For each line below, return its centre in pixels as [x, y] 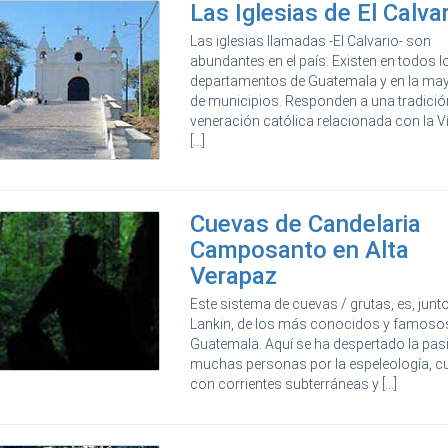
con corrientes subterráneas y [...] [294, 383]
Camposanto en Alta [300, 249]
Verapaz [234, 275]
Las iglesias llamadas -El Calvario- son [311, 40]
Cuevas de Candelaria [306, 223]
